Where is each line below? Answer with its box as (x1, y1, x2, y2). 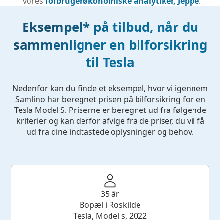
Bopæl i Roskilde (80, 199, 140, 211)
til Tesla (85, 54, 135, 72)
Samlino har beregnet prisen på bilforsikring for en (15, 94, 205, 105)
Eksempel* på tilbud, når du (22, 18, 198, 36)
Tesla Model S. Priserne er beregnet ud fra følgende (14, 105, 206, 116)
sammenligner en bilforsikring (13, 36, 207, 54)
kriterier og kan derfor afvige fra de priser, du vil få (16, 115, 204, 127)
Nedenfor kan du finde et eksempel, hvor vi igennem (12, 83, 208, 94)
